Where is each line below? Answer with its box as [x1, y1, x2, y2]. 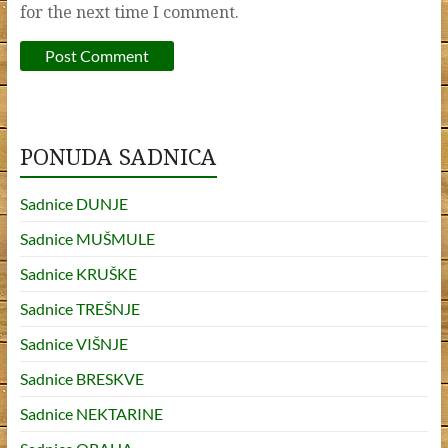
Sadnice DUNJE [19, 193, 128, 213]
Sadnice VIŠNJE [19, 333, 128, 353]
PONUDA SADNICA [19, 140, 217, 171]
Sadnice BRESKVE [19, 368, 144, 388]
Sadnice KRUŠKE [19, 263, 137, 283]
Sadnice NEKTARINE [19, 403, 163, 423]
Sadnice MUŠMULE [19, 228, 155, 248]
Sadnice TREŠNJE [19, 298, 140, 318]
